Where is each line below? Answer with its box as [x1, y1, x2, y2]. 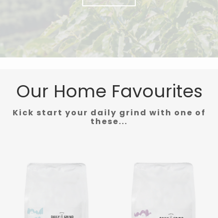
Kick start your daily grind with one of [12, 107, 206, 118]
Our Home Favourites [16, 79, 202, 104]
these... [91, 116, 127, 127]
